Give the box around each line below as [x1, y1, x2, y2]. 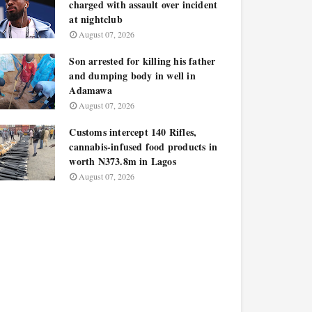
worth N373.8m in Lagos [69, 154, 176, 169]
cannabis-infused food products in [69, 139, 217, 154]
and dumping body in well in [69, 68, 196, 83]
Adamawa [69, 83, 112, 97]
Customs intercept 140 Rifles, [69, 125, 197, 139]
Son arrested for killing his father [69, 54, 216, 68]
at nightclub [69, 12, 123, 26]
